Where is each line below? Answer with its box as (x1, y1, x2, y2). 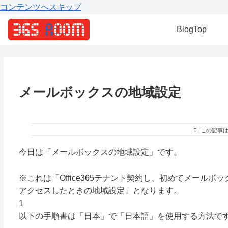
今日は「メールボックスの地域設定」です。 (18, 148, 182, 156)
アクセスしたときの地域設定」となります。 (18, 186, 182, 195)
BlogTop (176, 25, 207, 34)
